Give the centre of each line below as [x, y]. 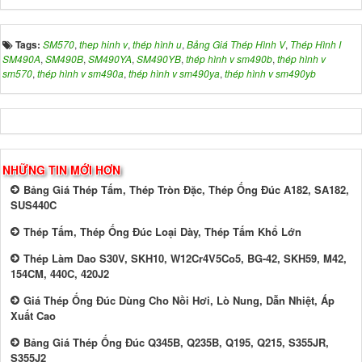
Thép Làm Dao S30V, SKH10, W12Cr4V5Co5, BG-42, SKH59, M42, [185, 259]
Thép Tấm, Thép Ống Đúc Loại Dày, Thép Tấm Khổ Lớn [162, 232]
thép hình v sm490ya [174, 74]
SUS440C [34, 205]
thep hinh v [103, 44]
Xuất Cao [33, 316]
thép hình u [157, 44]
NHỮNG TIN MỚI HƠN [61, 170]
